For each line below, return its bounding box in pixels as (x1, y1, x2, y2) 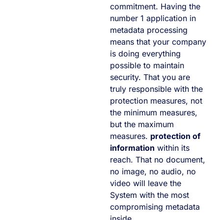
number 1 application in (110, 13, 196, 23)
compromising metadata (110, 201, 200, 212)
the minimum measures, (110, 107, 197, 117)
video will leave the (110, 178, 181, 188)
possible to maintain (110, 60, 184, 70)
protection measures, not (110, 95, 202, 106)
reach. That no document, (110, 154, 205, 165)
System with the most (110, 190, 189, 200)
